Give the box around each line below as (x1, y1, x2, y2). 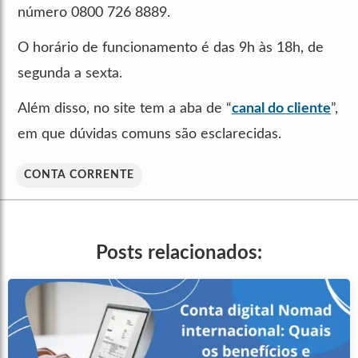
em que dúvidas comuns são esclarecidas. (18, 126, 281, 141)
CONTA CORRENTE (24, 169, 134, 181)
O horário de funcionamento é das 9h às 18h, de (18, 40, 324, 55)
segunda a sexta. (18, 66, 122, 81)
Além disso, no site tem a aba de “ (18, 101, 232, 116)
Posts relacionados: (96, 243, 262, 263)
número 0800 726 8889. (18, 5, 170, 20)
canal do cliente (232, 101, 331, 116)
